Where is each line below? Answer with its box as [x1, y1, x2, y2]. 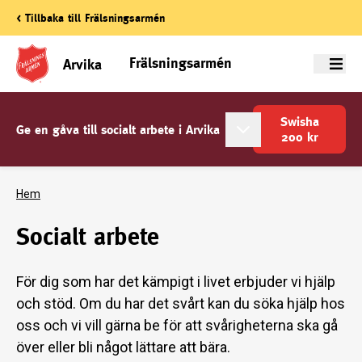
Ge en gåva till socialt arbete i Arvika [16, 121, 220, 137]
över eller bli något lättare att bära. [16, 339, 234, 356]
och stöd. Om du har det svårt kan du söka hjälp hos [16, 295, 345, 312]
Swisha [280, 114, 319, 129]
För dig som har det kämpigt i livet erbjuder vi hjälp [16, 273, 335, 290]
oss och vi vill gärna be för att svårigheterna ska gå [16, 317, 338, 334]
